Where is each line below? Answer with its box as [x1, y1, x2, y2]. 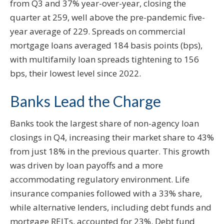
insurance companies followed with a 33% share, [10, 187, 202, 199]
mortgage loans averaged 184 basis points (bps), [10, 39, 202, 51]
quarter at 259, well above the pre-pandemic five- [10, 11, 205, 23]
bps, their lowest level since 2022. [10, 67, 141, 79]
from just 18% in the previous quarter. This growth [10, 145, 209, 157]
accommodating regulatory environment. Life [10, 173, 189, 185]
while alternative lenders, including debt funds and [10, 201, 211, 213]
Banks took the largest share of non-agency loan [10, 117, 199, 129]
